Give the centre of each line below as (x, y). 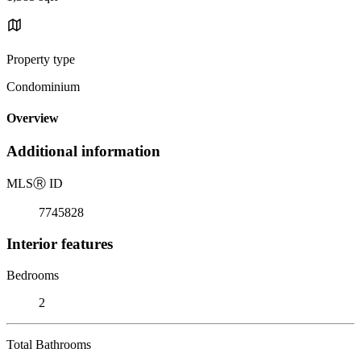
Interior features (60, 243)
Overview (33, 118)
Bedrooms (33, 275)
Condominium (43, 86)
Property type (41, 59)
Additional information (83, 151)
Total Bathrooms (49, 344)
